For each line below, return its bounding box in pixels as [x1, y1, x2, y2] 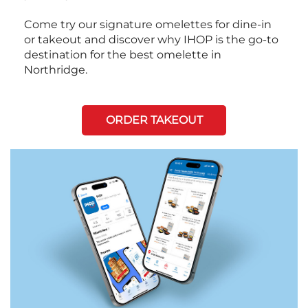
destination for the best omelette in [24, 48, 221, 62]
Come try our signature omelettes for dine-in [24, 18, 272, 32]
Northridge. [24, 63, 87, 77]
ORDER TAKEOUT [105, 113, 203, 127]
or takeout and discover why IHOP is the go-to [24, 33, 278, 47]
